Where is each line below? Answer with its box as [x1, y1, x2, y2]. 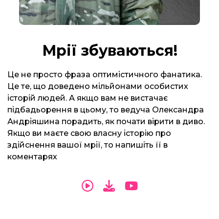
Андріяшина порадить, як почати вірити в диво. [7, 117, 205, 126]
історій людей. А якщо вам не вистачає [7, 93, 168, 103]
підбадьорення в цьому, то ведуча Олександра [7, 105, 204, 114]
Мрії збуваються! [42, 42, 177, 60]
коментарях [7, 152, 57, 161]
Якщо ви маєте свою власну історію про [7, 129, 171, 138]
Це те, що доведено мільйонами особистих [7, 82, 188, 91]
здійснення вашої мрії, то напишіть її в [7, 140, 168, 150]
